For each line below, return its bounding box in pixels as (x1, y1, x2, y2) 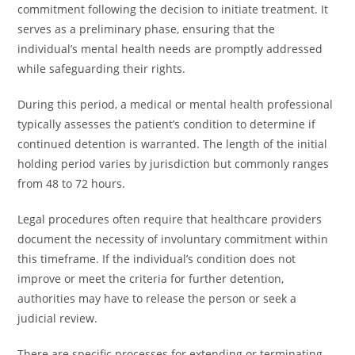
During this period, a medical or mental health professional (17, 97, 334, 112)
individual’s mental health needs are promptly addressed (17, 41, 323, 56)
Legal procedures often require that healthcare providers (17, 212, 323, 227)
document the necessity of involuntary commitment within (17, 231, 329, 246)
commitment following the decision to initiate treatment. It (17, 2, 329, 17)
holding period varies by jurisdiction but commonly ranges (17, 156, 330, 171)
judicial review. (17, 311, 98, 326)
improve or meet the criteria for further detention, (17, 271, 284, 286)
